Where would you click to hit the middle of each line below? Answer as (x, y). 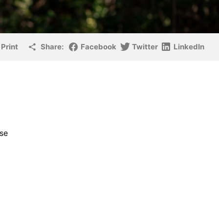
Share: (52, 46)
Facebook (99, 46)
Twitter (145, 46)
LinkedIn (189, 46)
